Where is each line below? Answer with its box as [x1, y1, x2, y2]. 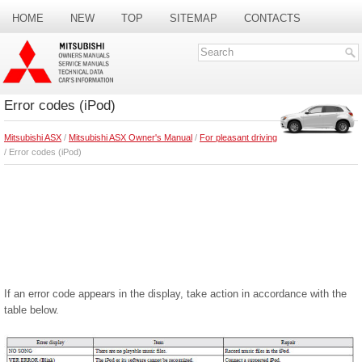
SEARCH [12, 48, 56, 60]
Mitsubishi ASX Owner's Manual [69, 132, 192, 142]
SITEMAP [170, 12, 217, 24]
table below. [4, 303, 59, 316]
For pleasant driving [200, 132, 277, 142]
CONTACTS [244, 12, 301, 24]
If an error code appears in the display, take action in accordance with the [4, 287, 347, 300]
